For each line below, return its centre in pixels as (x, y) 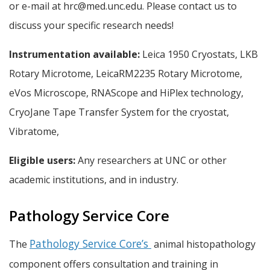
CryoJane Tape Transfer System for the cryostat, (119, 112)
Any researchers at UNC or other (151, 160)
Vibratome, (34, 131)
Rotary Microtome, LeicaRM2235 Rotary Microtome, (126, 73)
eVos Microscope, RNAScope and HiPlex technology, (126, 93)
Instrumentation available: (76, 54)
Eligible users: (42, 160)
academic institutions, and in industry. (94, 179)
